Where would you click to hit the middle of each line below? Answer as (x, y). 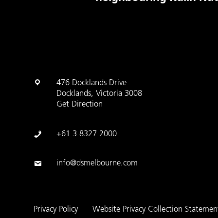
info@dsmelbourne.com (97, 163)
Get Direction (80, 104)
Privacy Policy (56, 209)
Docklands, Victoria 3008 (100, 94)
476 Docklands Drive (92, 83)
